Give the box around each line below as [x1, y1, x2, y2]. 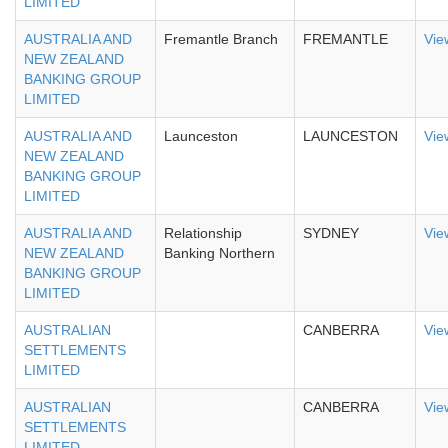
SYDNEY [303, 225, 359, 241]
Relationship [164, 225, 242, 241]
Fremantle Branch [164, 31, 278, 47]
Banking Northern [164, 245, 275, 261]
